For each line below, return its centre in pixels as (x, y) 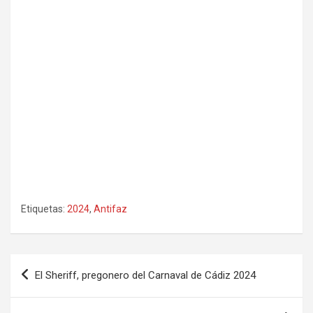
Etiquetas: (43, 209)
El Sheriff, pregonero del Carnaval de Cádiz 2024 (145, 275)
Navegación (56, 264)
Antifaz (110, 209)
